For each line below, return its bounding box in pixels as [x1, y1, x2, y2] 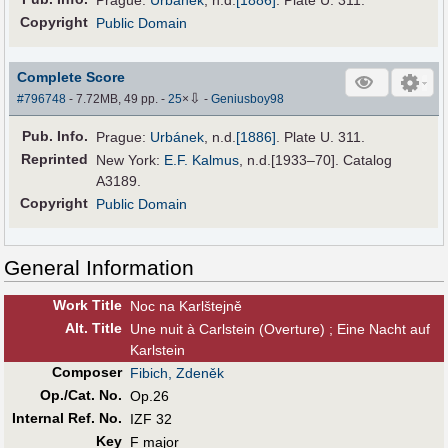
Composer [51, 363, 122, 380]
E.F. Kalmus [164, 151, 240, 168]
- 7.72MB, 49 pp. [66, 91, 162, 106]
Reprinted [21, 150, 89, 167]
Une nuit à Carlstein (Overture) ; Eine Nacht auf [130, 320, 430, 337]
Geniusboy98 [211, 91, 285, 106]
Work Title [52, 296, 122, 313]
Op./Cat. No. [39, 386, 122, 403]
